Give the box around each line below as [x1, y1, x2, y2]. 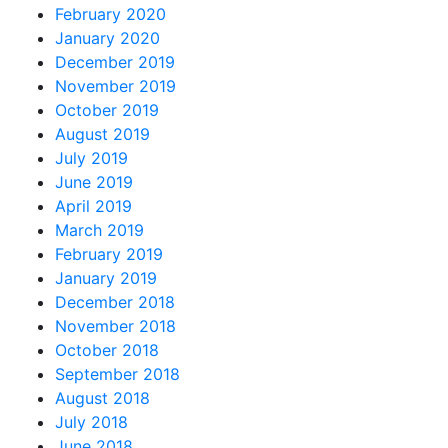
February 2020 [55, 3, 166, 24]
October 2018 [55, 339, 159, 360]
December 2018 [55, 291, 175, 312]
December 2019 [55, 51, 175, 72]
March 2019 [55, 219, 144, 240]
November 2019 [55, 75, 176, 96]
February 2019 [55, 243, 163, 264]
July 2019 [55, 147, 128, 168]
